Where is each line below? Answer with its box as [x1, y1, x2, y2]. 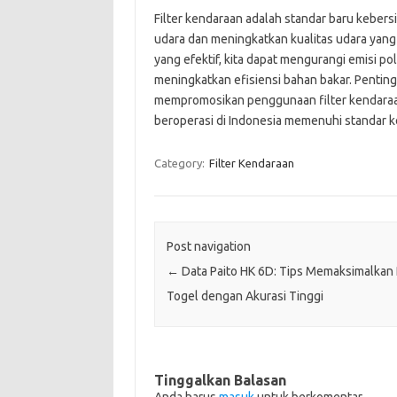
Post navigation [166, 238, 251, 253]
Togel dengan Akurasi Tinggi [166, 288, 323, 303]
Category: [153, 156, 207, 169]
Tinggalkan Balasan [153, 372, 286, 389]
